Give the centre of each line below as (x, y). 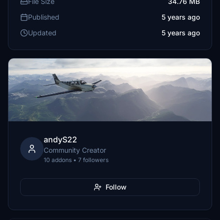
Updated (42, 33)
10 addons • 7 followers (76, 160)
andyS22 (60, 139)
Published (44, 17)
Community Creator (75, 150)
